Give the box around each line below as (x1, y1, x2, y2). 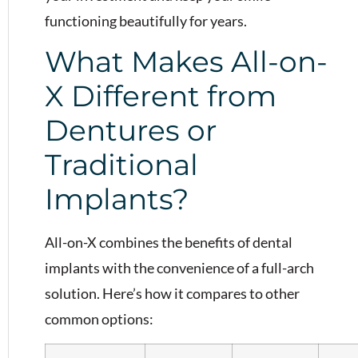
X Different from (45, 78, 276, 114)
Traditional (45, 147, 198, 183)
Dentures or (45, 113, 217, 149)
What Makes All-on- (45, 44, 328, 80)
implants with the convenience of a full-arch (45, 259, 314, 277)
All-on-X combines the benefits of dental (45, 233, 292, 252)
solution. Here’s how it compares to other (45, 284, 300, 303)
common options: (45, 310, 153, 328)
